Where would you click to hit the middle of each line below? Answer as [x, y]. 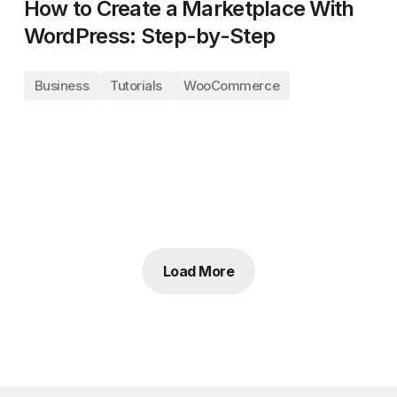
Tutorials [136, 86]
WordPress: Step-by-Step [149, 36]
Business [62, 86]
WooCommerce [232, 86]
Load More [198, 271]
